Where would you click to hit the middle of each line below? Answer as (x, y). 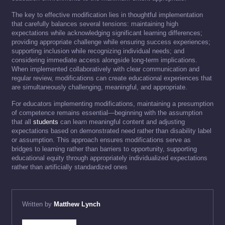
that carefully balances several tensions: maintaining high (95, 24)
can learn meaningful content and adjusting (122, 122)
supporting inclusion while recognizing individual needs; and (98, 51)
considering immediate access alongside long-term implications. (104, 60)
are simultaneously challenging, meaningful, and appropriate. (99, 87)
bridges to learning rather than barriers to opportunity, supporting (104, 149)
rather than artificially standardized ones (70, 167)
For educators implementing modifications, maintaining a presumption (113, 104)
